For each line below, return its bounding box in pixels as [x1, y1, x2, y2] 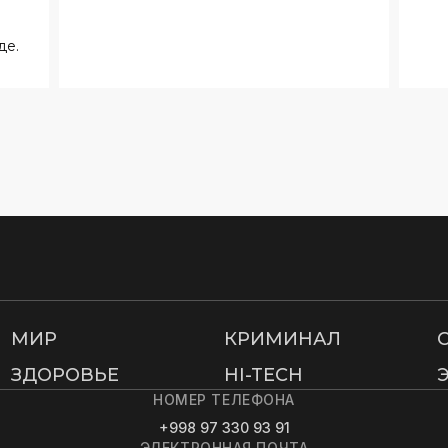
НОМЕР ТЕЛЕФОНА [153, 391, 295, 409]
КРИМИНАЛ [223, 328, 341, 351]
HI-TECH [223, 364, 303, 387]
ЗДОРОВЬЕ [10, 364, 119, 387]
